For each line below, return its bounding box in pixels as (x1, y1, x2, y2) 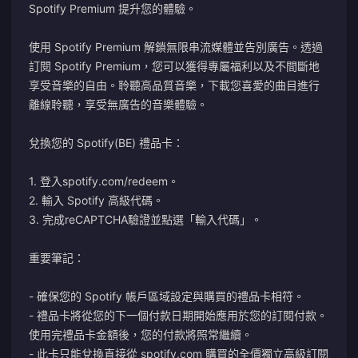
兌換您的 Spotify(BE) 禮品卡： (29, 136, 184, 149)
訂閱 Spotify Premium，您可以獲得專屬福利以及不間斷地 (29, 59, 320, 73)
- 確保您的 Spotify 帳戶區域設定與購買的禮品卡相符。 (29, 289, 304, 303)
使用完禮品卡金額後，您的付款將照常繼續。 (29, 328, 253, 341)
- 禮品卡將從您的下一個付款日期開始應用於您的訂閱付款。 (29, 308, 328, 322)
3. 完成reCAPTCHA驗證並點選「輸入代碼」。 (29, 213, 262, 226)
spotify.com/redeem (62, 174, 168, 188)
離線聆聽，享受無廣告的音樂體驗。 (29, 97, 208, 111)
